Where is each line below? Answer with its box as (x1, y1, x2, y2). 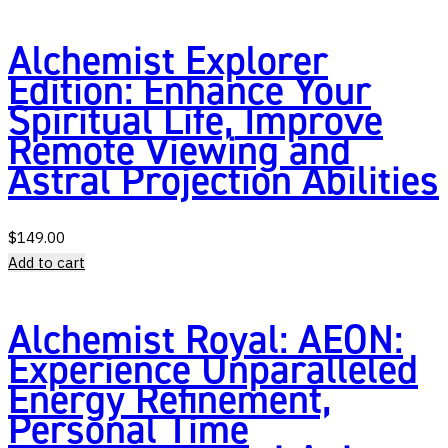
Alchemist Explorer (8, 34, 328, 88)
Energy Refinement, (8, 373, 332, 427)
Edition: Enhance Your (8, 64, 371, 118)
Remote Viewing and (8, 124, 351, 178)
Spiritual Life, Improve (8, 94, 383, 148)
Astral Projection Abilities (8, 154, 439, 208)
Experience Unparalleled (8, 343, 418, 397)
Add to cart (8, 253, 85, 273)
